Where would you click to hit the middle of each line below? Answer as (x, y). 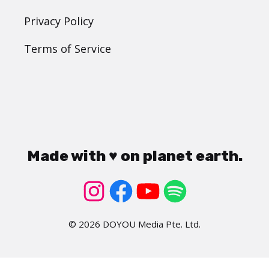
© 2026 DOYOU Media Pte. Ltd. (134, 224)
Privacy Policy (59, 21)
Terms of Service (68, 49)
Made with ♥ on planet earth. (134, 156)
